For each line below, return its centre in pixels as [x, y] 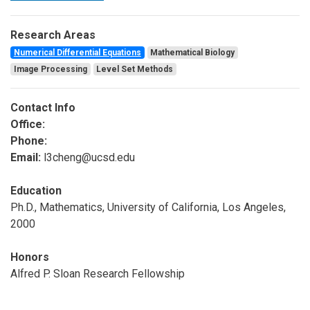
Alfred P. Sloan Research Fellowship [98, 274]
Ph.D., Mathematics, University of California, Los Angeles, [148, 208]
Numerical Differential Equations [77, 53]
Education [36, 191]
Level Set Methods [135, 70]
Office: [28, 125]
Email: [26, 158]
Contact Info [43, 108]
